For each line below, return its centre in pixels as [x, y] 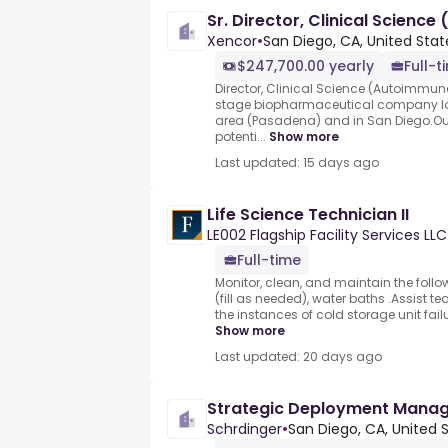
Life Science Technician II [308, 215]
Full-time [269, 260]
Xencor [232, 41]
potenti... [240, 137]
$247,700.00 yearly [305, 66]
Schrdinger [244, 429]
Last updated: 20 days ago [298, 357]
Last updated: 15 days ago [297, 163]
